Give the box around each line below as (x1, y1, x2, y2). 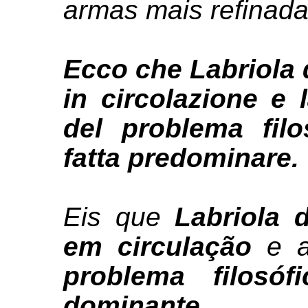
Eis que (63, 201, 175, 232)
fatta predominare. (63, 142, 299, 173)
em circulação (63, 231, 252, 261)
